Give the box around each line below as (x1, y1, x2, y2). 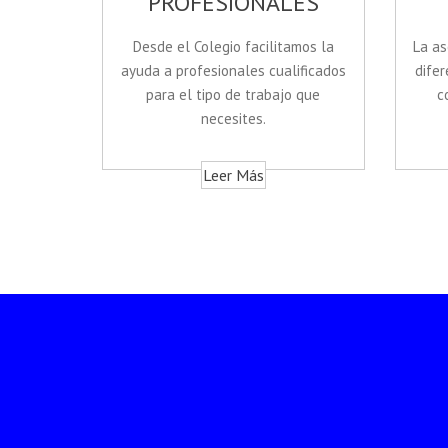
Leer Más (202, 165, 264, 186)
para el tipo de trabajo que (146, 85, 321, 105)
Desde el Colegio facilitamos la (132, 37, 334, 57)
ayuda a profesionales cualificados (120, 61, 346, 81)
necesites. (200, 109, 266, 129)
